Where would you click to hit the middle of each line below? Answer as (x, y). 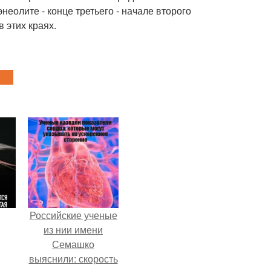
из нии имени (73, 230)
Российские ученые (73, 215)
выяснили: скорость (73, 259)
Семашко (73, 244)
